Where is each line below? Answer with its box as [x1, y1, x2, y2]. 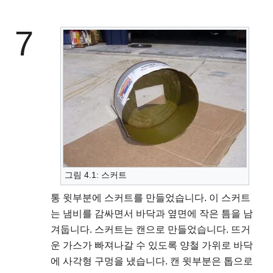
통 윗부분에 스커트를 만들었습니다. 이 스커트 [51, 193, 250, 204]
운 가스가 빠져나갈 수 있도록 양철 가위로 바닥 [51, 240, 253, 251]
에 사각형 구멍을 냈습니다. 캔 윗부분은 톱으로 [51, 256, 253, 267]
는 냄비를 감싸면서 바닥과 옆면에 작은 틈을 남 [51, 208, 253, 219]
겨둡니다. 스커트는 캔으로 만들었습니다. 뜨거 [51, 224, 250, 235]
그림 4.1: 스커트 [64, 170, 127, 180]
